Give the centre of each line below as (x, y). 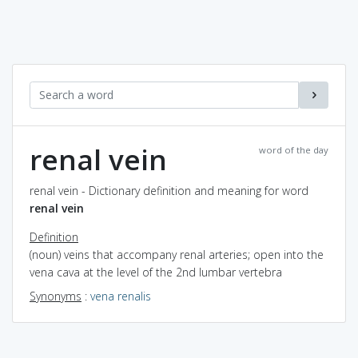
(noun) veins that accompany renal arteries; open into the (177, 254)
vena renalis (121, 296)
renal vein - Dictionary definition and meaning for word (169, 190)
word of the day (294, 149)
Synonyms (56, 296)
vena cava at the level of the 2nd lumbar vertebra (156, 272)
